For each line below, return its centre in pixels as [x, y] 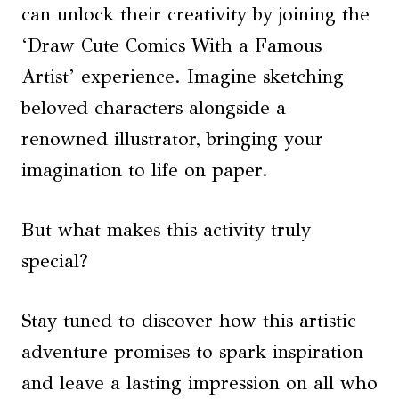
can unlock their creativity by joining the [195, 14]
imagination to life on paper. [145, 170]
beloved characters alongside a [154, 108]
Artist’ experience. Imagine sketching [183, 77]
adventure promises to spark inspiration [192, 352]
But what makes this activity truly [166, 230]
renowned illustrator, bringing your [172, 139]
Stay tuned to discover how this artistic [189, 321]
